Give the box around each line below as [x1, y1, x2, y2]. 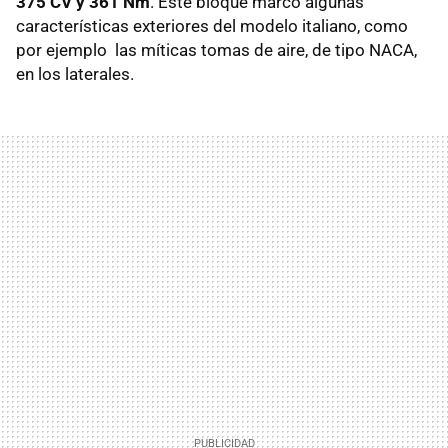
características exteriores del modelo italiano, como [16, 16, 408, 37]
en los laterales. [16, 64, 134, 85]
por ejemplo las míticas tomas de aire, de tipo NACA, [16, 40, 417, 61]
